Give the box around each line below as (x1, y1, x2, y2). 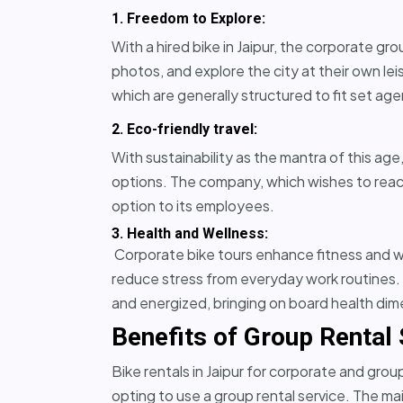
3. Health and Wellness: (112, 224, 268, 242)
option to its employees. (112, 195, 274, 215)
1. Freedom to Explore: (112, 9, 265, 27)
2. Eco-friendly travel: (112, 120, 257, 138)
